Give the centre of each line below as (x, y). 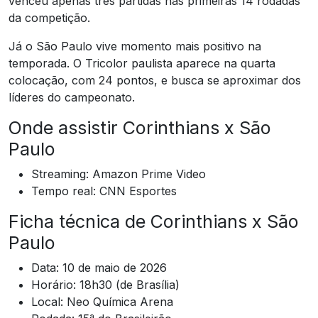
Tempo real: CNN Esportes (104, 191)
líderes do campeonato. (72, 97)
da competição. (49, 17)
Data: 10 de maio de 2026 (99, 267)
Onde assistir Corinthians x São (140, 127)
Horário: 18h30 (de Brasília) (105, 284)
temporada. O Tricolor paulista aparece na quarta (142, 63)
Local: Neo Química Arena (102, 301)
